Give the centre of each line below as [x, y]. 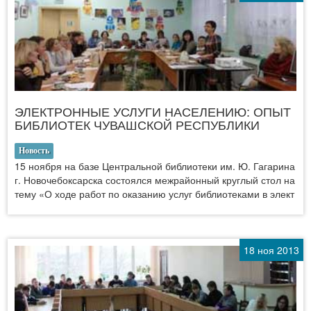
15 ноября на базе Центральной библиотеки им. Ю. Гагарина [155, 166]
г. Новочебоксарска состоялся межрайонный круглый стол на [155, 179]
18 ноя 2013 [271, 250]
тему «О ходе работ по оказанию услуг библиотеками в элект [154, 193]
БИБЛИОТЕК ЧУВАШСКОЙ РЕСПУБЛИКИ [137, 124]
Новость [34, 150]
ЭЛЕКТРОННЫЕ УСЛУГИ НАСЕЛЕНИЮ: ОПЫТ [153, 111]
